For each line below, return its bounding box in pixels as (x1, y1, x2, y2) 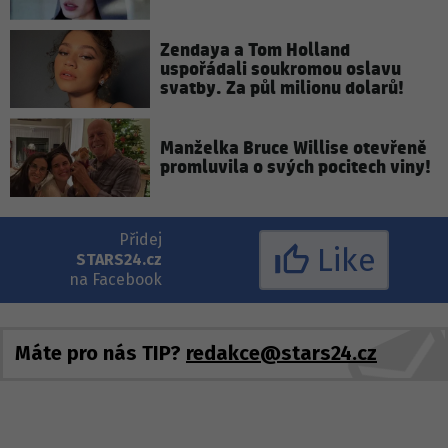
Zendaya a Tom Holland (160, 37, 350, 63)
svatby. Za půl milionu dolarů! (160, 75, 404, 101)
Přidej (118, 230, 162, 250)
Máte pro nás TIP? (15, 340, 186, 365)
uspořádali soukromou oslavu (160, 56, 401, 82)
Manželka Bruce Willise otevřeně (160, 135, 427, 161)
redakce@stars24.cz (186, 340, 377, 365)
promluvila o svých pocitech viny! (160, 154, 431, 180)
